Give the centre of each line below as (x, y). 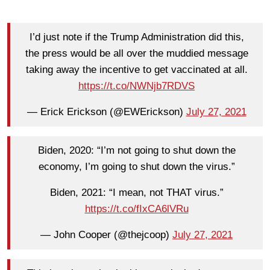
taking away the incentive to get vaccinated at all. (137, 70)
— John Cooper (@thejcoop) (106, 235)
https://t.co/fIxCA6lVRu (137, 209)
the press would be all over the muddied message (137, 54)
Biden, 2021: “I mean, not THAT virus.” (137, 193)
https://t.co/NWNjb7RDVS (137, 86)
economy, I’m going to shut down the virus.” (137, 167)
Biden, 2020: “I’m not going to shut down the (137, 151)
